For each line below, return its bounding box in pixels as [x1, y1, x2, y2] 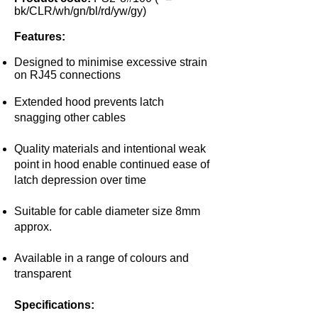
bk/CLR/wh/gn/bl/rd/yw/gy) [14, 5, 146, 17]
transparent [14, 268, 71, 280]
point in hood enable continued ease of [14, 158, 209, 170]
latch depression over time [14, 174, 146, 186]
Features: [14, 31, 65, 43]
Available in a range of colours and [14, 252, 189, 264]
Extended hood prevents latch [14, 96, 164, 108]
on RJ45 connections [14, 69, 121, 81]
